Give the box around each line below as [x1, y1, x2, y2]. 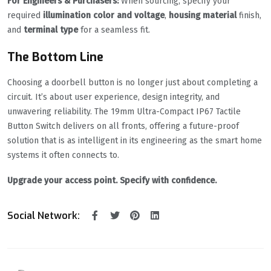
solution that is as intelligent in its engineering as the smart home [7, 135, 262, 146]
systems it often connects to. [7, 150, 119, 161]
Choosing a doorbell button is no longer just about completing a [7, 77, 258, 88]
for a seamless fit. [78, 25, 150, 36]
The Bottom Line [7, 49, 103, 66]
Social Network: [7, 209, 80, 223]
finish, [237, 10, 261, 21]
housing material [169, 10, 237, 21]
